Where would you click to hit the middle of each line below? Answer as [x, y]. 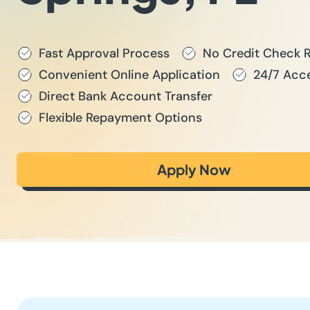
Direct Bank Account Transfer [126, 96]
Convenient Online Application [129, 75]
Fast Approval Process [104, 53]
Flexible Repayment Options [120, 118]
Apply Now [194, 169]
